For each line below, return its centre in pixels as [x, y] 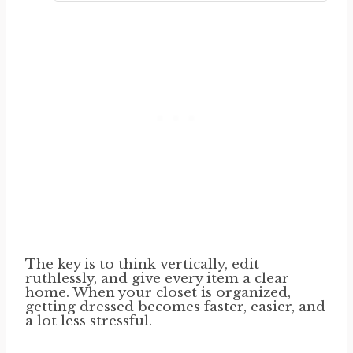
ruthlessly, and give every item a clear [157, 278]
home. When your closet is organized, [158, 292]
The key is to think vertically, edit [142, 264]
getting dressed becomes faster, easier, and [175, 307]
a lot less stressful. [89, 321]
